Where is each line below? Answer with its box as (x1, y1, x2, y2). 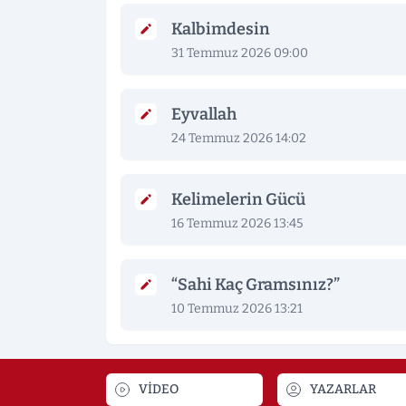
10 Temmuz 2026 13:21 (171, 301, 303, 317)
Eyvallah (171, 104, 237, 125)
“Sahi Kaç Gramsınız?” (171, 275, 340, 295)
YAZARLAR (310, 382, 376, 398)
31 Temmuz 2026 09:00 (171, 45, 308, 62)
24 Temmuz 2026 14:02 (171, 130, 306, 147)
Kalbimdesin (171, 19, 270, 40)
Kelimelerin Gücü (171, 189, 305, 210)
